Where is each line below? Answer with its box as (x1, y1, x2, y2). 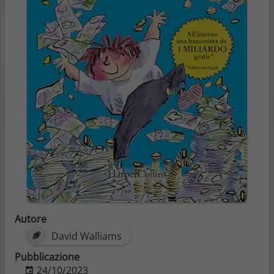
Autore (15, 212, 46, 226)
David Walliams (49, 229, 122, 243)
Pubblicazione (15, 250, 80, 264)
